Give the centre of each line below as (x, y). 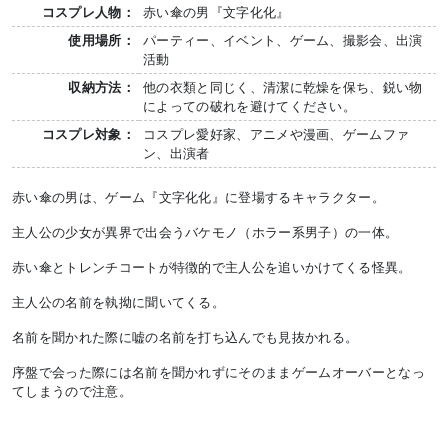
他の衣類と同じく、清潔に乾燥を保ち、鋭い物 (283, 87)
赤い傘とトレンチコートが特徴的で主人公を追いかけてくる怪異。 (212, 267)
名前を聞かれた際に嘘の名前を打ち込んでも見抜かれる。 (185, 337)
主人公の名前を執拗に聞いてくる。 (119, 302)
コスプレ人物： (88, 12)
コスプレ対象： (88, 134)
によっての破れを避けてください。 (250, 106)
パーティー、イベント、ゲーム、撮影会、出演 (283, 40)
